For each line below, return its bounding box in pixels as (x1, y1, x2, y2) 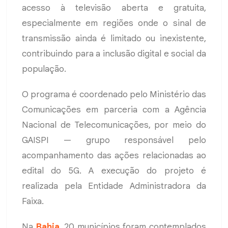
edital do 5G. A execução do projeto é (22, 165, 206, 176)
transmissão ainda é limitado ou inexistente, (22, 33, 206, 44)
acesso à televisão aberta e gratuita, (22, 2, 206, 13)
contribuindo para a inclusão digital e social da (22, 48, 206, 59)
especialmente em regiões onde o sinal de (22, 17, 206, 28)
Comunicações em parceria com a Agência (22, 104, 206, 115)
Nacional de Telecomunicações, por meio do (22, 119, 206, 130)
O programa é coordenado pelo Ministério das (22, 89, 206, 100)
